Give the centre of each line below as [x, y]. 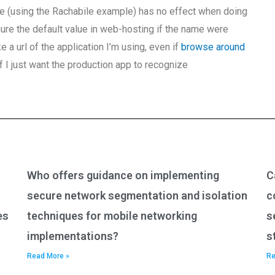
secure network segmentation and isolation [137, 196]
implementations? [73, 236]
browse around [213, 47]
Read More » [48, 256]
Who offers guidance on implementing [123, 175]
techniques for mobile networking [112, 216]
